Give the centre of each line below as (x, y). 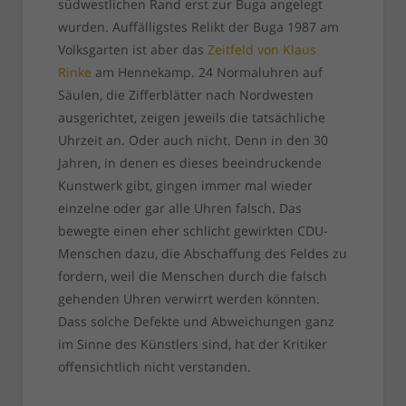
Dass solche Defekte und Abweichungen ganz (196, 322)
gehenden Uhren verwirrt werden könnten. (188, 299)
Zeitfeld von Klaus (261, 50)
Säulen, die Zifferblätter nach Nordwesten (185, 95)
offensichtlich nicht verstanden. (154, 367)
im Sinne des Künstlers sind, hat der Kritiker (192, 344)
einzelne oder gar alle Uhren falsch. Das (179, 208)
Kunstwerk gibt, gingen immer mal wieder (185, 186)
